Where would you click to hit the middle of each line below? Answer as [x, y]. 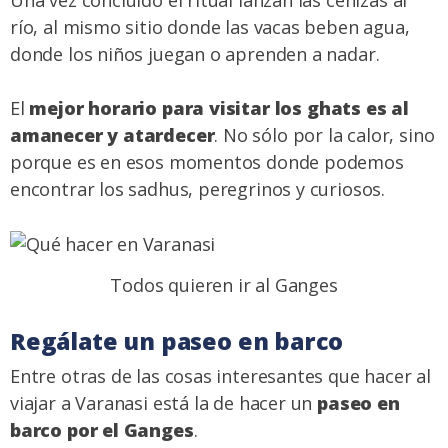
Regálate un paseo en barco [177, 341]
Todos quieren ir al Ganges [224, 285]
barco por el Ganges [102, 430]
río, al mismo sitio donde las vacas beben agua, [210, 27]
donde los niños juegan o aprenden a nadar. [195, 54]
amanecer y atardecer [112, 135]
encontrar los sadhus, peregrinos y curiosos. [198, 189]
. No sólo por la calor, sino [324, 135]
